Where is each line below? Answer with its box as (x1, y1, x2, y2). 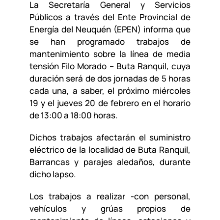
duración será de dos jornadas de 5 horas (29, 73, 191, 84)
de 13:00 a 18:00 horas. (29, 110, 118, 121)
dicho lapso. (29, 168, 76, 180)
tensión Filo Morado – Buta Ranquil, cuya (29, 60, 191, 72)
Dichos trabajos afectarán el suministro (29, 132, 191, 143)
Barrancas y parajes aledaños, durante (29, 156, 191, 168)
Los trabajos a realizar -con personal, (29, 191, 191, 202)
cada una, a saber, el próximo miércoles (29, 85, 191, 97)
